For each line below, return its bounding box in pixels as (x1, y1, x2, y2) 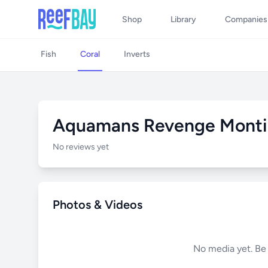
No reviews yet (53, 142, 109, 152)
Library (170, 14, 196, 25)
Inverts (124, 49, 150, 59)
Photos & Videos (53, 197, 142, 212)
